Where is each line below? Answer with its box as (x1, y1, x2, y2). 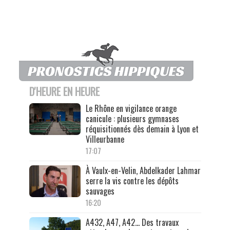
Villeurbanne (85, 132, 124, 145)
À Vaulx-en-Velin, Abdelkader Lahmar (85, 164, 201, 177)
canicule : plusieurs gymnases (85, 112, 179, 125)
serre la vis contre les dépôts (85, 174, 179, 187)
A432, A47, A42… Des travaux (85, 216, 179, 228)
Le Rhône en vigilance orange (85, 102, 177, 114)
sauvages (85, 184, 114, 197)
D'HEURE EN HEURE (29, 83, 100, 99)
